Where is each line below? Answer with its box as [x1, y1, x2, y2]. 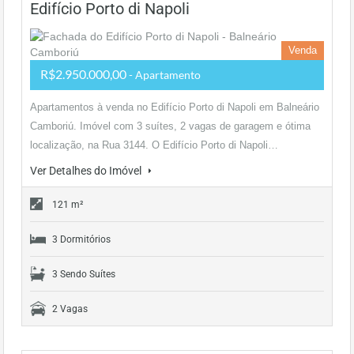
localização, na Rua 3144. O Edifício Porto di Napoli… [30, 139, 278, 151]
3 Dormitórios [52, 234, 111, 245]
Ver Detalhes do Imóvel [30, 164, 144, 177]
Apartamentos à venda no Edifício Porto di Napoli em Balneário [30, 101, 319, 113]
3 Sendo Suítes [52, 269, 115, 280]
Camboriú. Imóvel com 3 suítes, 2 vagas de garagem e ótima [30, 120, 311, 132]
